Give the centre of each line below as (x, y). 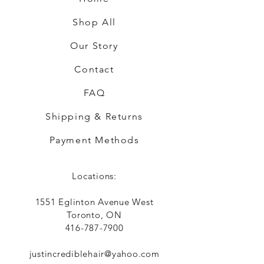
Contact (94, 69)
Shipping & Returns (94, 116)
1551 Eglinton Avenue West (94, 202)
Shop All (94, 22)
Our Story (94, 46)
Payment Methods (94, 140)
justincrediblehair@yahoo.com (94, 254)
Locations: (94, 176)
